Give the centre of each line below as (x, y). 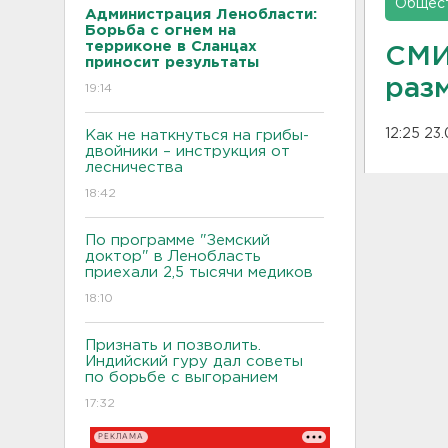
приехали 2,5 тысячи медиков (199, 272)
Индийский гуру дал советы (194, 361)
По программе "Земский (177, 240)
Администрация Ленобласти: (201, 14)
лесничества (134, 167)
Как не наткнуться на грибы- (197, 135)
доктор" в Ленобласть (173, 256)
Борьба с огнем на (160, 30)
